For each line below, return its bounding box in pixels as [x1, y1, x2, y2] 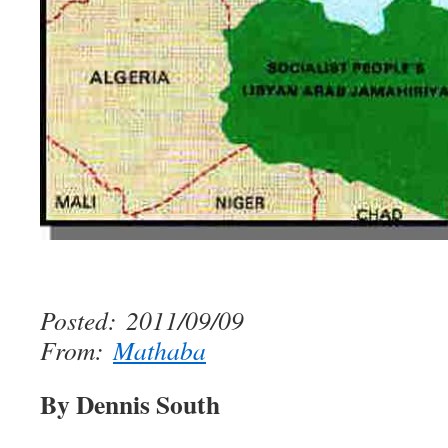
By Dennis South [40, 384, 220, 423]
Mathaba [113, 332, 206, 367]
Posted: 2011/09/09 [40, 302, 244, 337]
